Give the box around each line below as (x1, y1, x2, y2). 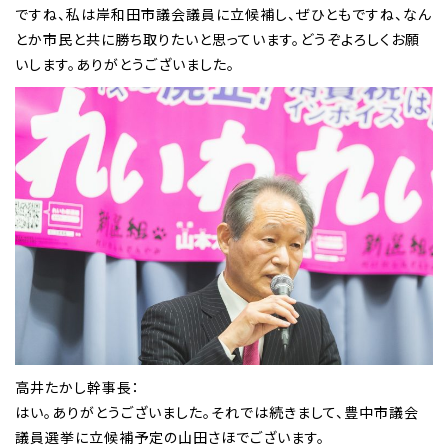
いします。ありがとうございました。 (15, 54, 235, 75)
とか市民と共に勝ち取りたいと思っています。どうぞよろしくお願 (15, 29, 420, 50)
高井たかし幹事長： (15, 377, 140, 398)
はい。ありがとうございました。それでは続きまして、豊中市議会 (15, 402, 419, 423)
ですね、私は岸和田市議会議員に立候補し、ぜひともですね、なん (15, 4, 432, 25)
